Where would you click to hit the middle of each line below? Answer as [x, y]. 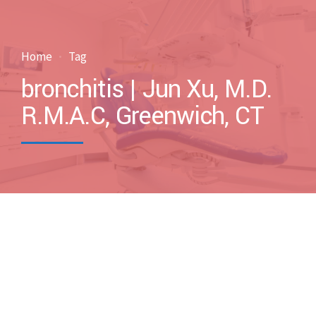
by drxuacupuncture [103, 264]
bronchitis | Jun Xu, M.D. [147, 90]
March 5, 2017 [85, 278]
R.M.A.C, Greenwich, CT [142, 116]
